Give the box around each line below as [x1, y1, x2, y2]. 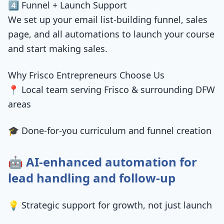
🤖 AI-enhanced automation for [8, 153, 197, 170]
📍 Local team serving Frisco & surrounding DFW [8, 83, 215, 95]
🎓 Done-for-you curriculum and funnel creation [8, 124, 211, 136]
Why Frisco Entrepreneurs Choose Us [8, 69, 164, 81]
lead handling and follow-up [8, 169, 175, 186]
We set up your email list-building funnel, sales [8, 13, 207, 25]
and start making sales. [8, 42, 107, 54]
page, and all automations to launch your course [8, 28, 214, 40]
